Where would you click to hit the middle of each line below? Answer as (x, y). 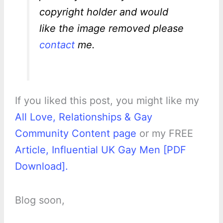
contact (57, 45)
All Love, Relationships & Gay (83, 117)
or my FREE (165, 134)
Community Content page (75, 134)
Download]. (41, 167)
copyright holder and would (104, 12)
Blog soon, (40, 200)
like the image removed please (111, 29)
